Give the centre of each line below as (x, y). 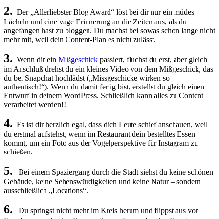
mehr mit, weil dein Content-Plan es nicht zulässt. (80, 39)
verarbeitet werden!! (35, 104)
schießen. (18, 152)
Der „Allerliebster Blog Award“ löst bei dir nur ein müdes (103, 12)
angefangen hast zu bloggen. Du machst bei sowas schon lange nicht (109, 30)
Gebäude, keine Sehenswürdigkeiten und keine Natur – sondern (102, 181)
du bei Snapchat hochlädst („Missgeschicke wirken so (87, 78)
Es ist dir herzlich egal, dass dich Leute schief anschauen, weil (110, 124)
